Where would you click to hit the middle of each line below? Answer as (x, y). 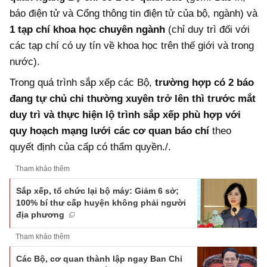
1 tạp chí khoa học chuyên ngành (87, 29)
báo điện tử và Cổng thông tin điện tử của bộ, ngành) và (133, 13)
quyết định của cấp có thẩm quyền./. (90, 147)
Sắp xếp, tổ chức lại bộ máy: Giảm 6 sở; (97, 190)
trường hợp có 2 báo (203, 83)
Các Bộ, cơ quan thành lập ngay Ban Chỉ (99, 258)
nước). (25, 61)
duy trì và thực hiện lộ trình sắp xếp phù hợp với (125, 115)
